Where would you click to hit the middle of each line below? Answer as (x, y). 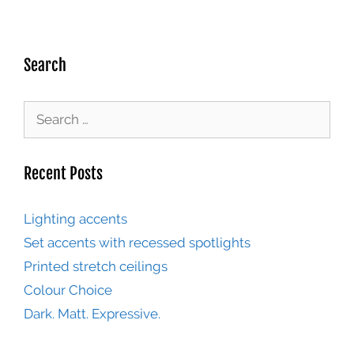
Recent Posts (63, 173)
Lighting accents (75, 218)
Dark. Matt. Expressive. (92, 313)
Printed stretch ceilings (96, 266)
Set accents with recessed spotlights (137, 242)
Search (45, 65)
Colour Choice (68, 290)
